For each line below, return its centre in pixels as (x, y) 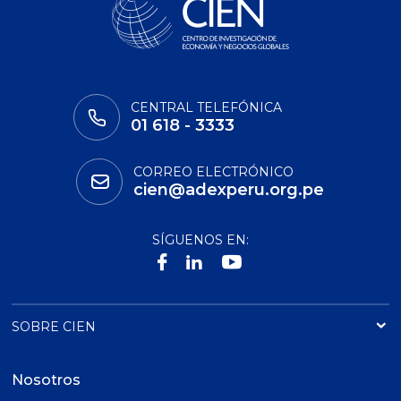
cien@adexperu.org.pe (229, 189)
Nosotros (47, 380)
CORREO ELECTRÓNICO (214, 171)
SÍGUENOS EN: (200, 239)
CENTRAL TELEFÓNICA (207, 107)
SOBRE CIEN (54, 327)
